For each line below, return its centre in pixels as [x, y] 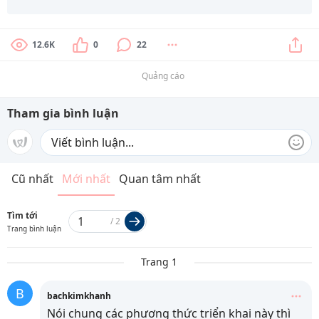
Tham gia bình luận [63, 114]
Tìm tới [22, 216]
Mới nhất [86, 179]
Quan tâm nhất [160, 179]
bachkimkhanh [79, 296]
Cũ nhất [32, 179]
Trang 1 [159, 262]
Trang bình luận [34, 229]
